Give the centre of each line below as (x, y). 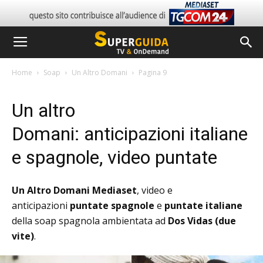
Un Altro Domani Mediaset (74, 190)
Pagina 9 (153, 73)
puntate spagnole (112, 205)
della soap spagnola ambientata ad (90, 221)
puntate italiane (203, 205)
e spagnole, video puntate (114, 157)
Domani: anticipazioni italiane (130, 134)
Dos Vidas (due (202, 221)
